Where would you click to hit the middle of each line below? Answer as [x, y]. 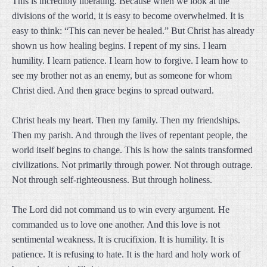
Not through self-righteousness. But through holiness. [112, 180]
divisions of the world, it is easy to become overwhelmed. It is [128, 16]
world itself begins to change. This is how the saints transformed [132, 150]
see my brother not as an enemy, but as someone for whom [122, 75]
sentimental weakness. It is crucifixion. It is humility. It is [118, 239]
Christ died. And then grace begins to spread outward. [113, 90]
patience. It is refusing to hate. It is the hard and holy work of [126, 254]
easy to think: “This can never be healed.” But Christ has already [133, 31]
